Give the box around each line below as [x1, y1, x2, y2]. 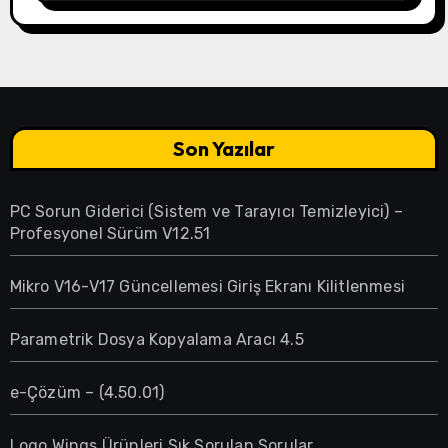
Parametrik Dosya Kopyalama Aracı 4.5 [9, 330, 304, 350]
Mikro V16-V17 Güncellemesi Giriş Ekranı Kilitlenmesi [9, 277, 405, 297]
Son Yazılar [173, 136, 275, 162]
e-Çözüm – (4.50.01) [9, 383, 165, 403]
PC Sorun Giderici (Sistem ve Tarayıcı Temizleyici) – [9, 202, 403, 222]
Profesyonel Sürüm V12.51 [9, 224, 211, 244]
